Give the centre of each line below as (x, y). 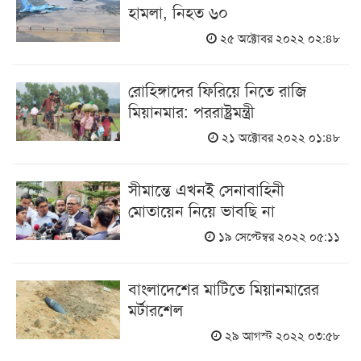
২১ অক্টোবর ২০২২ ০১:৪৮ (280, 137)
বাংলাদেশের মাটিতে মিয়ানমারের (224, 288)
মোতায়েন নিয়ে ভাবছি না (202, 210)
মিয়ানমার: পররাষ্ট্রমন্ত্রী (192, 111)
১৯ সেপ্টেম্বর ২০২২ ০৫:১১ (278, 236)
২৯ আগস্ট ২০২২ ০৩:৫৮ (281, 335)
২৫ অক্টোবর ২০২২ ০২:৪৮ (279, 37)
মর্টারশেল (156, 309)
